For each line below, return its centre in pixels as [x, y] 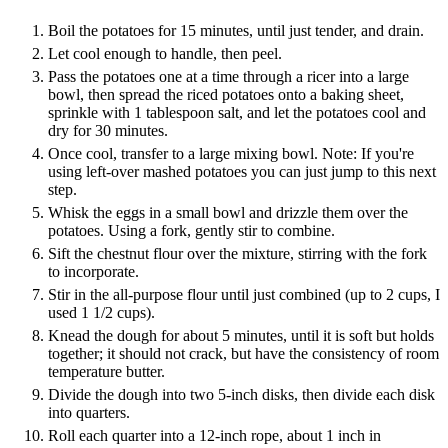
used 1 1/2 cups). [101, 313]
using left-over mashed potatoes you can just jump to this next [242, 172]
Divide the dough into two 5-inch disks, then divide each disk [241, 395]
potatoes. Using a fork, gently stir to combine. [191, 231]
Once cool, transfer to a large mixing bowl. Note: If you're [231, 154]
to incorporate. [93, 272]
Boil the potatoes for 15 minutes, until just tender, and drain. [236, 31]
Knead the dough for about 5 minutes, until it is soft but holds [241, 336]
